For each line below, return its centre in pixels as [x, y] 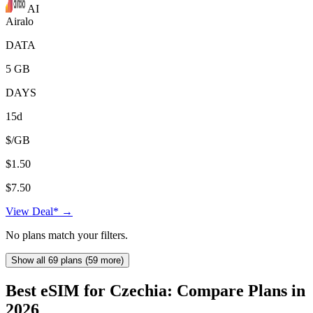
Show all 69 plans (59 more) [67, 260]
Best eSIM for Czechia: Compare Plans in [155, 290]
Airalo [20, 21]
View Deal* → [39, 211]
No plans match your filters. [67, 235]
